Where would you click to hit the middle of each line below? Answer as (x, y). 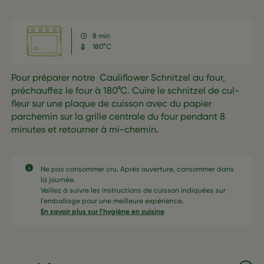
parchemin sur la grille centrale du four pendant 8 (118, 117)
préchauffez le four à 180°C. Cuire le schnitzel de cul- (125, 91)
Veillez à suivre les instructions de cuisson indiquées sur (133, 191)
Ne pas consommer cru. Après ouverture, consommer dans (137, 169)
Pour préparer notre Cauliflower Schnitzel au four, (118, 78)
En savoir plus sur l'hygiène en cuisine (103, 212)
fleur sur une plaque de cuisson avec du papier (111, 104)
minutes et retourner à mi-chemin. (85, 130)
